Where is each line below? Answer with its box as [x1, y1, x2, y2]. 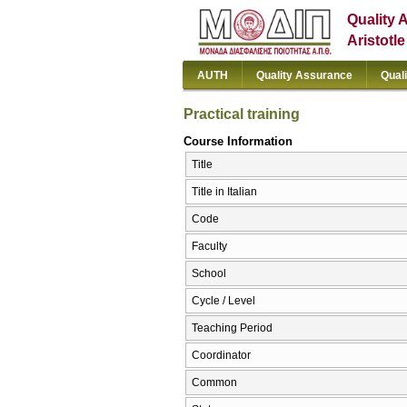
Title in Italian [192, 185, 257, 199]
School [192, 267, 226, 281]
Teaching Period [192, 322, 273, 335]
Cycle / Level [192, 294, 255, 308]
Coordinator [192, 349, 251, 362]
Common [192, 376, 237, 390]
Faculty [192, 240, 227, 253]
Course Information [184, 134, 293, 148]
